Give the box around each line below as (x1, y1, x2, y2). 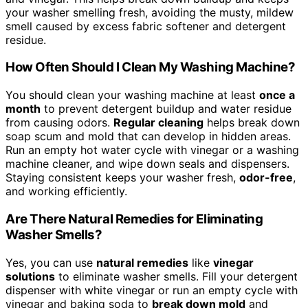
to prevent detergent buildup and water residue (41, 102, 291, 116)
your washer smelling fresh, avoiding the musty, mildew (5, 5, 294, 19)
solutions (5, 269, 55, 283)
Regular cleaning (113, 115, 203, 130)
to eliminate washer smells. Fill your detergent (55, 269, 298, 283)
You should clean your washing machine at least (5, 88, 259, 102)
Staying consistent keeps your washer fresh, (5, 170, 239, 185)
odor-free (239, 170, 293, 185)
